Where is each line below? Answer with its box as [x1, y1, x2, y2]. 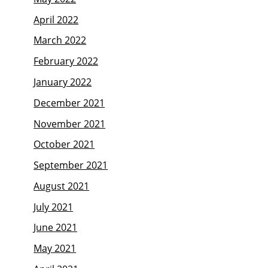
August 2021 [33, 179, 90, 193]
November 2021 [33, 117, 106, 130]
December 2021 [33, 96, 105, 109]
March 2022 [33, 33, 87, 47]
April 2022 [33, 13, 79, 26]
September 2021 [33, 159, 108, 172]
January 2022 [33, 75, 92, 89]
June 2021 [33, 221, 78, 234]
